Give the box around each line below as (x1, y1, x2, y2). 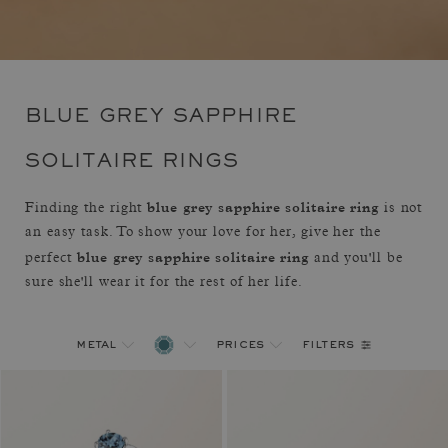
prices (215, 339, 265, 351)
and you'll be (308, 252, 403, 266)
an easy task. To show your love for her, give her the (25, 226, 381, 240)
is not (378, 202, 423, 216)
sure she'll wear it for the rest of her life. (25, 276, 303, 290)
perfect (25, 252, 78, 266)
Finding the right (25, 202, 148, 216)
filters (301, 338, 355, 351)
